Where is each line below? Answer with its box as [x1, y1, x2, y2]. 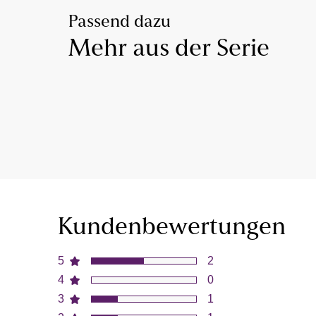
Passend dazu [68, 14, 171, 32]
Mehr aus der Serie [68, 37, 269, 63]
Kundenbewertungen [58, 215, 286, 241]
